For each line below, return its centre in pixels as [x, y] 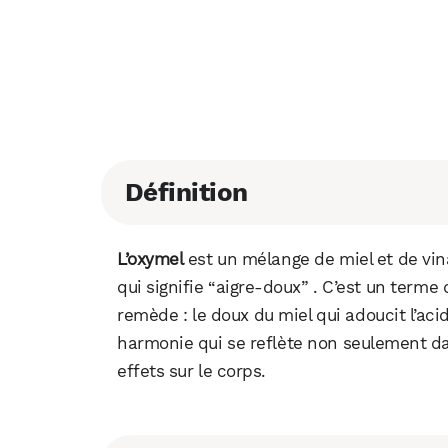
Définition [186, 192]
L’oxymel [150, 259]
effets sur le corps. [192, 371]
